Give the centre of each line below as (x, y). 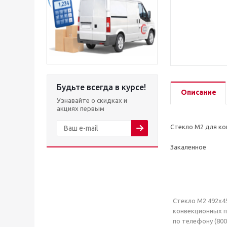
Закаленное (188, 147)
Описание (199, 92)
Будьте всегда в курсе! (101, 87)
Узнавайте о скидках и (92, 100)
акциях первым (81, 108)
